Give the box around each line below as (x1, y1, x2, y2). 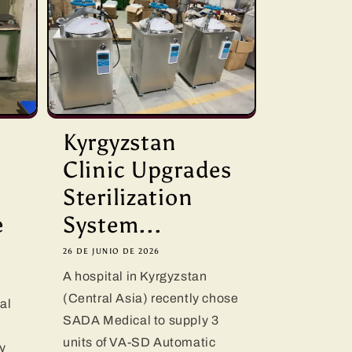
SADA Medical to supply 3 (63, 313, 219, 328)
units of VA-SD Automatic (63, 335, 216, 350)
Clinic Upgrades (63, 156, 232, 185)
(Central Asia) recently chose (63, 291, 239, 306)
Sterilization (63, 184, 193, 212)
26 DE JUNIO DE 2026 (63, 247, 160, 257)
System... (63, 211, 162, 240)
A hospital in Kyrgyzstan (63, 269, 207, 284)
